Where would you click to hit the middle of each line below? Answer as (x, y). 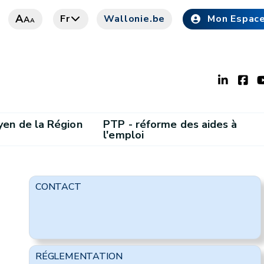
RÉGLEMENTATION (79, 256)
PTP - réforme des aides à (170, 124)
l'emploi (124, 135)
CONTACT (58, 187)
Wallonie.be (135, 19)
